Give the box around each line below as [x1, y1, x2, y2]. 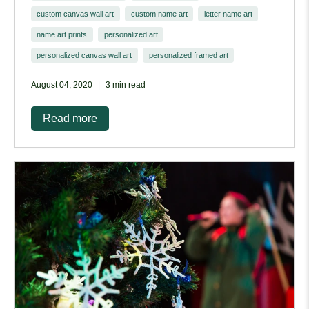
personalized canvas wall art [37, 51, 132, 60]
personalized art [103, 30, 158, 39]
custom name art [130, 10, 188, 19]
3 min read [105, 79, 146, 90]
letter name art [203, 10, 252, 19]
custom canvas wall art [37, 10, 114, 19]
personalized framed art [148, 51, 228, 60]
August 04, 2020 [30, 79, 92, 90]
